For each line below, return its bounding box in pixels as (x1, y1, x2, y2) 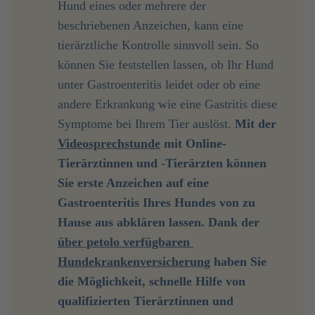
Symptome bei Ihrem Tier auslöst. (58, 117, 235, 131)
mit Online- (160, 136, 226, 150)
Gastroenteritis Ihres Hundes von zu (58, 195, 255, 210)
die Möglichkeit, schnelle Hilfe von (58, 274, 245, 288)
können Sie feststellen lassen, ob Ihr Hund (58, 58, 274, 72)
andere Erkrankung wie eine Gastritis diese (58, 97, 277, 111)
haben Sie (210, 255, 266, 269)
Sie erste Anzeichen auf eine (58, 176, 209, 190)
